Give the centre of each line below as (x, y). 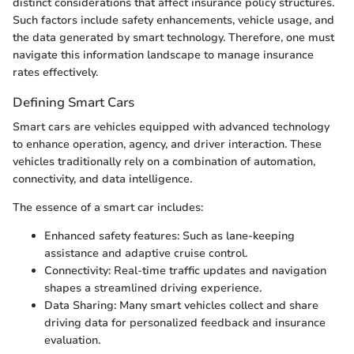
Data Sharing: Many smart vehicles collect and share (181, 306)
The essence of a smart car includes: (108, 208)
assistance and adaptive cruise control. (146, 254)
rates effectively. (55, 72)
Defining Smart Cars (73, 102)
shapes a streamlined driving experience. (153, 288)
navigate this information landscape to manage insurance (163, 55)
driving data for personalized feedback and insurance (185, 323)
